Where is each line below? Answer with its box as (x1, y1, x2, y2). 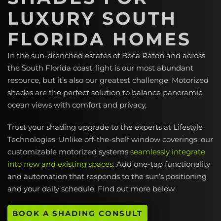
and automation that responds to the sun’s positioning (7, 172, 207, 181)
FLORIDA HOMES (7, 28, 191, 50)
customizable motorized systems (7, 147, 130, 156)
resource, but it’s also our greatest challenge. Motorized (7, 75, 209, 85)
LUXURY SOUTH (7, 7, 177, 29)
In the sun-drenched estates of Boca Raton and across (7, 51, 205, 60)
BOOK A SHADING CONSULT (12, 209, 143, 218)
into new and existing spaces (7, 159, 113, 169)
